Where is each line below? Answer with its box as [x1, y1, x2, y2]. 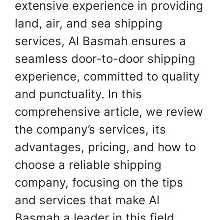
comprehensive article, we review [15, 105, 203, 119]
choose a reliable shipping [15, 158, 162, 172]
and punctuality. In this [15, 87, 142, 102]
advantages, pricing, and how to [15, 140, 196, 155]
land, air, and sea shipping [15, 16, 163, 31]
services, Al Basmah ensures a [15, 34, 186, 49]
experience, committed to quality [15, 69, 199, 84]
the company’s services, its [15, 122, 166, 137]
